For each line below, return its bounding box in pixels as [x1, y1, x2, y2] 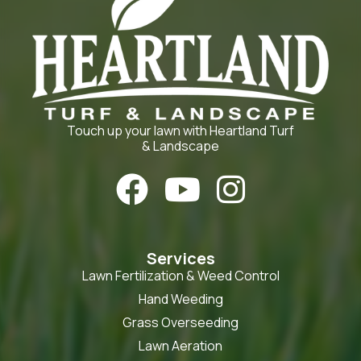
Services [146, 247, 215, 269]
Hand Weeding [138, 289, 223, 308]
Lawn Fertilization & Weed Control [81, 266, 280, 284]
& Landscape [142, 136, 219, 155]
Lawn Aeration [139, 336, 222, 355]
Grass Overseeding [122, 313, 239, 331]
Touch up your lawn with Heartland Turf [67, 121, 294, 139]
